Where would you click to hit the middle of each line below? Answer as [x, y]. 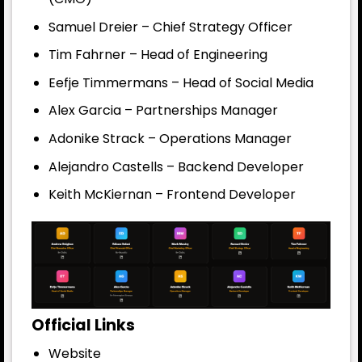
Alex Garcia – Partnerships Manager [163, 111]
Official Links [83, 326]
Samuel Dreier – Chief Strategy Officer [170, 27]
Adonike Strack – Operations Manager [170, 139]
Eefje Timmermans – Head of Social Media [181, 82]
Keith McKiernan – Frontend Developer [172, 195]
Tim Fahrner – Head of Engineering [158, 55]
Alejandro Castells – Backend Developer [176, 166]
